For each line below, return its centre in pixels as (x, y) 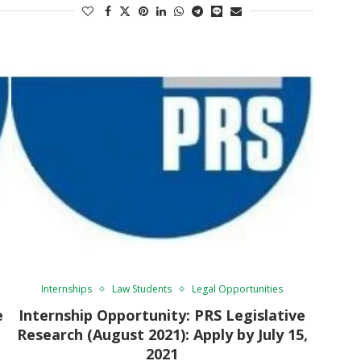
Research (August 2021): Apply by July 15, (162, 334)
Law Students (142, 288)
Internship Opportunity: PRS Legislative (162, 315)
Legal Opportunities (238, 288)
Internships (67, 288)
